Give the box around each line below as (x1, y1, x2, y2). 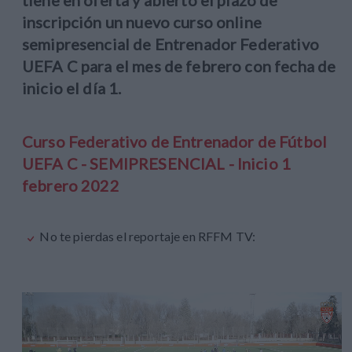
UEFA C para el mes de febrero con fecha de (22, 57, 336, 76)
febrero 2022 (22, 176, 119, 196)
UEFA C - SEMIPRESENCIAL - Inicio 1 (22, 154, 291, 174)
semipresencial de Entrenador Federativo (22, 35, 319, 54)
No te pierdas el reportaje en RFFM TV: (39, 229, 256, 244)
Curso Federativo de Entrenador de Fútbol (22, 132, 327, 152)
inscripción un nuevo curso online (22, 13, 262, 32)
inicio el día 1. (22, 79, 122, 98)
